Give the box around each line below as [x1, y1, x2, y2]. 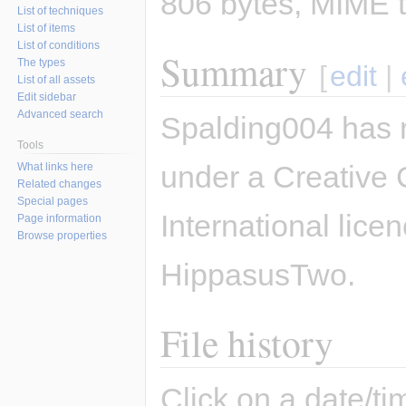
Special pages [17, 194, 89, 208]
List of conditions [17, 38, 101, 52]
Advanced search [17, 107, 104, 121]
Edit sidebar [17, 90, 77, 103]
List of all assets [17, 72, 96, 86]
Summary [160, 46, 307, 98]
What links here [17, 159, 94, 173]
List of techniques [17, 4, 104, 17]
